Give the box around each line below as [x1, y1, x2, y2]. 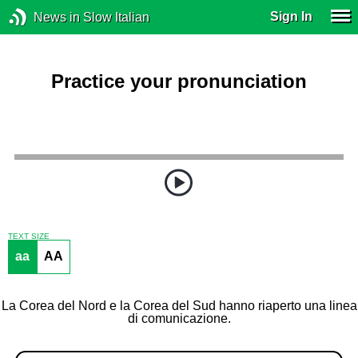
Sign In [270, 9, 313, 23]
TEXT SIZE [7, 231, 50, 241]
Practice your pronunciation [51, 70, 307, 92]
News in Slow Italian [33, 10, 149, 24]
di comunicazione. [127, 312, 231, 326]
